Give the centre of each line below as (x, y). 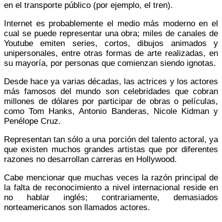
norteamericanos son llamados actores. (77, 207)
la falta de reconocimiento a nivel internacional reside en (111, 187)
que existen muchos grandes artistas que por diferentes (111, 149)
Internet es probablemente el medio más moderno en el (111, 23)
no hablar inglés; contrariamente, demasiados (111, 197)
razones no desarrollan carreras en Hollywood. (92, 159)
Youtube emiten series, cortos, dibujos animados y (111, 43)
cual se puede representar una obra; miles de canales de (111, 33)
